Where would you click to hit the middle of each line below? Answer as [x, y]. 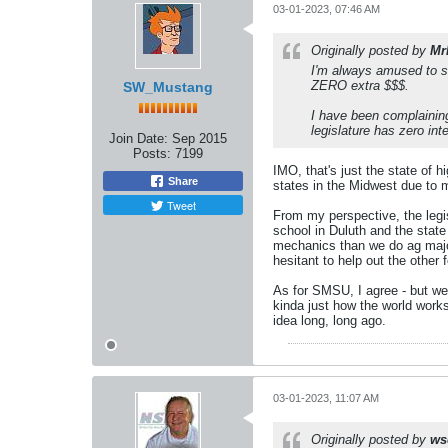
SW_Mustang [168, 86]
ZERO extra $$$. [360, 85]
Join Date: [138, 138]
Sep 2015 [199, 138]
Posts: [152, 153]
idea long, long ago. [329, 320]
